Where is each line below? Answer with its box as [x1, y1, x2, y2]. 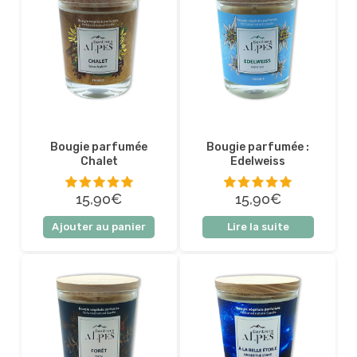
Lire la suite [226, 220, 289, 233]
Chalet [80, 155, 118, 169]
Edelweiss [230, 155, 286, 169]
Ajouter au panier [52, 220, 147, 233]
